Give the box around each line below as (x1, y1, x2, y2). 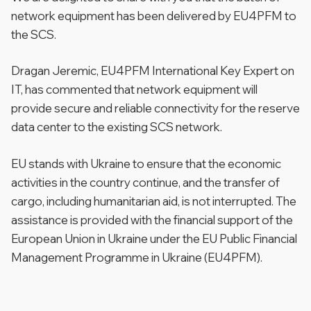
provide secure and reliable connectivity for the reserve (11, 101, 300, 115)
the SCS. (11, 26, 58, 42)
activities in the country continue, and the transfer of (11, 174, 280, 190)
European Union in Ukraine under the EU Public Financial (11, 230, 297, 246)
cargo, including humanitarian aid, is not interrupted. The (11, 193, 296, 208)
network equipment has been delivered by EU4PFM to (11, 8, 296, 23)
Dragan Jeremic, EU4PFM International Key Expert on (11, 63, 294, 78)
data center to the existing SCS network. (11, 119, 222, 134)
